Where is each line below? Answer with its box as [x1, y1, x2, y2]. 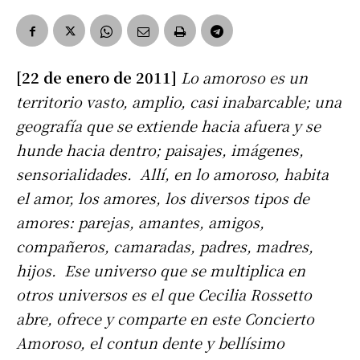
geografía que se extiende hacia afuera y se [16, 115, 321, 137]
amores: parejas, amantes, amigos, [16, 211, 264, 233]
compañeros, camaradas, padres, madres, [16, 235, 313, 257]
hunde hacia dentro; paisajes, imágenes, [16, 139, 304, 161]
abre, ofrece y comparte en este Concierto [16, 308, 314, 329]
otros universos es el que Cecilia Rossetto [16, 284, 312, 305]
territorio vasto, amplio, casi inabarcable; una [16, 91, 342, 112]
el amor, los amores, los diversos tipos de [16, 187, 309, 209]
